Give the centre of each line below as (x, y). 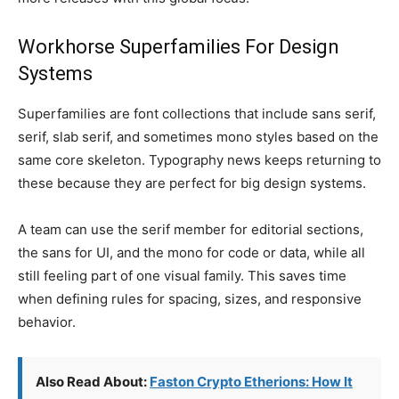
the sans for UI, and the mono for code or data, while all (191, 252)
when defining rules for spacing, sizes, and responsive (190, 299)
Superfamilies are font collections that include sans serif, (197, 114)
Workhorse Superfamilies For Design (179, 47)
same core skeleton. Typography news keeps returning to (199, 160)
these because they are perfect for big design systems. (192, 183)
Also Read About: (93, 382)
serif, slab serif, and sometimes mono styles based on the (198, 137)
